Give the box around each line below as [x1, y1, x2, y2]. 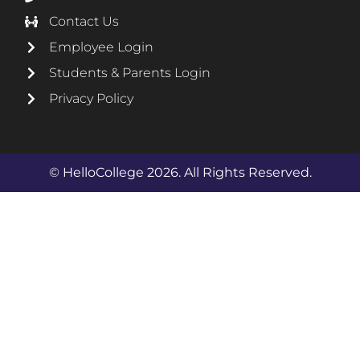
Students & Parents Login [49, 64, 211, 80]
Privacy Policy [49, 90, 134, 106]
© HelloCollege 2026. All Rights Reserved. [48, 164, 312, 180]
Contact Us [49, 13, 120, 29]
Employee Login [49, 39, 154, 55]
